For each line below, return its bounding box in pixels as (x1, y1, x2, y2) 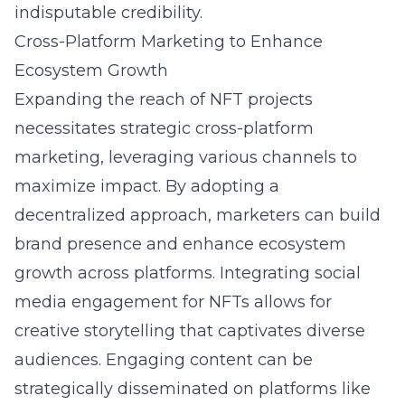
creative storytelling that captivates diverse (14, 321, 365, 341)
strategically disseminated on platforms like (14, 379, 371, 399)
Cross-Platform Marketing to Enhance (14, 32, 323, 52)
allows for (250, 292, 332, 312)
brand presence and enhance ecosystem (14, 234, 346, 254)
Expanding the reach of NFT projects (14, 89, 313, 109)
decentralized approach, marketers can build (14, 205, 381, 225)
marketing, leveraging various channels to (14, 147, 357, 167)
